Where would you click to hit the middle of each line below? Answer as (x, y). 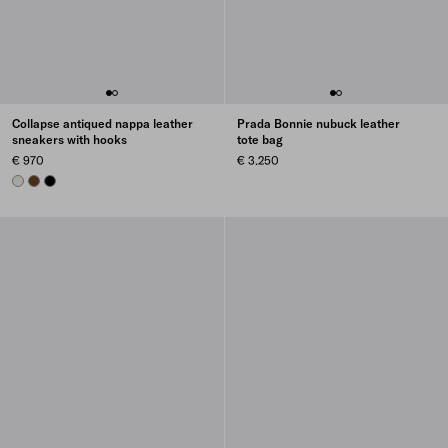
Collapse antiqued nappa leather (102, 124)
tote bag (259, 140)
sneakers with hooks (69, 140)
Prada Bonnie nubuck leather (318, 124)
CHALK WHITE (44, 181)
